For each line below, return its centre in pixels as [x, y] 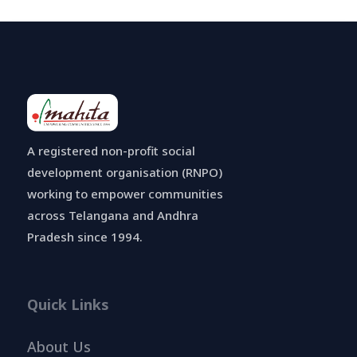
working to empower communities [125, 194]
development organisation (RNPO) [124, 173]
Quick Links [68, 305]
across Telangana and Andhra [112, 216]
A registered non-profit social [111, 151]
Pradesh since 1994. [84, 237]
